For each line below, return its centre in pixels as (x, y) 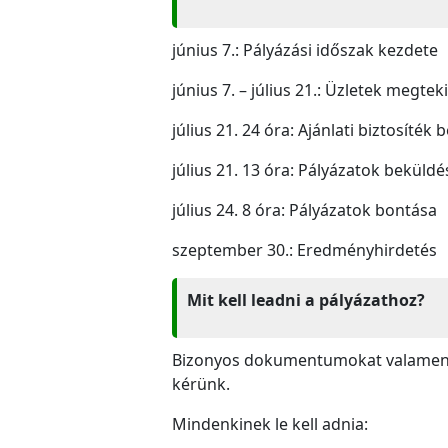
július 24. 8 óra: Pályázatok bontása (304, 209)
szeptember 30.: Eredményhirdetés (304, 249)
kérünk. (201, 383)
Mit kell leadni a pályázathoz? (306, 299)
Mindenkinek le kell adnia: (270, 423)
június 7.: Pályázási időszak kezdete (305, 49)
